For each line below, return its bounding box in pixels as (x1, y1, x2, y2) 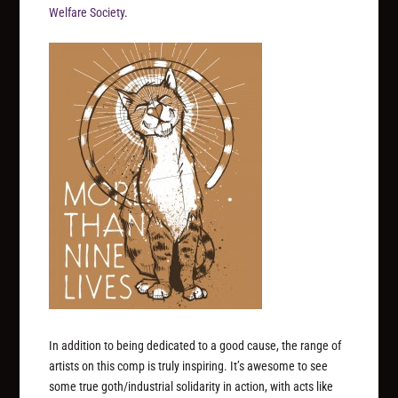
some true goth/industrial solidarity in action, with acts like (49, 378, 334, 394)
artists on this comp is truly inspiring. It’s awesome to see (49, 358, 329, 373)
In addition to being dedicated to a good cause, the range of (49, 338, 342, 353)
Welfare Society (49, 5, 125, 20)
